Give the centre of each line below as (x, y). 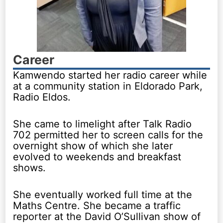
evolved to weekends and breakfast (97, 157)
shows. (30, 167)
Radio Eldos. (42, 97)
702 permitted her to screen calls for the (108, 135)
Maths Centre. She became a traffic (97, 205)
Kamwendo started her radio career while (110, 75)
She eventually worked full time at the (103, 194)
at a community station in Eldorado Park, (108, 86)
